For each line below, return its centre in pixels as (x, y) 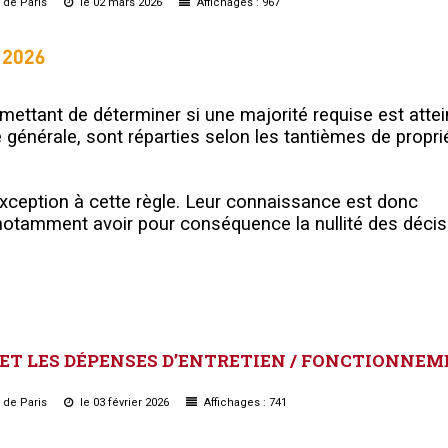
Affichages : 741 (244, 402)
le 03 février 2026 (124, 402)
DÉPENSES (111, 360)
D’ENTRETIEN (224, 360)
